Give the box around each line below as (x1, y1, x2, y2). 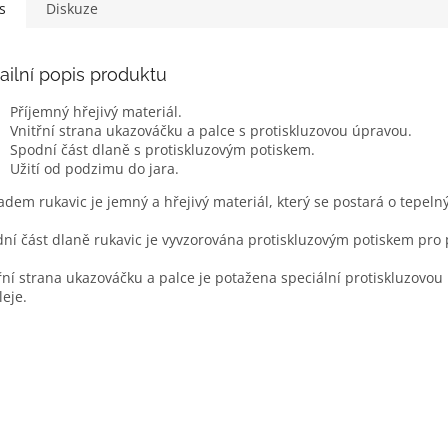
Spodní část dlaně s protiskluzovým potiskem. (10, 139, 315, 159)
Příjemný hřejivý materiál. (10, 101, 182, 121)
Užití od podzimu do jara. (10, 158, 179, 178)
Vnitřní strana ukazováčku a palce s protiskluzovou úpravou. (10, 120, 412, 140)
